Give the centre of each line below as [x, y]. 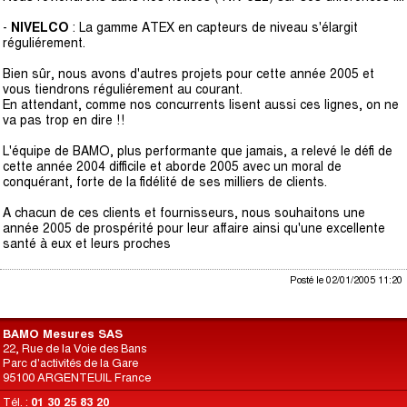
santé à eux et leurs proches [87, 243]
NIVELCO [42, 27]
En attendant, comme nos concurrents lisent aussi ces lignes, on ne [201, 104]
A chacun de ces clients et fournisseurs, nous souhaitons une [184, 213]
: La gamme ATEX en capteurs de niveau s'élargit [215, 27]
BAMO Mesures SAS [63, 334]
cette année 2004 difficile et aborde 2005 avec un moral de [172, 166]
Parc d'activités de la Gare [70, 363]
